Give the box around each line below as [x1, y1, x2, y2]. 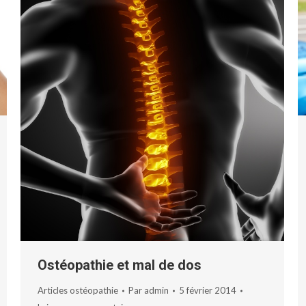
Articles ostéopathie [38, 285, 118, 296]
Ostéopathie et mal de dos [38, 257, 201, 274]
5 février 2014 [179, 285, 236, 296]
